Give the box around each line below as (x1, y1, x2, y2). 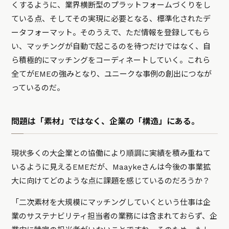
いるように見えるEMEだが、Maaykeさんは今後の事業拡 (11, 162, 211, 172)
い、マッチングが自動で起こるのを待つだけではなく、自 (11, 41, 211, 51)
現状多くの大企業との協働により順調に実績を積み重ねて (11, 148, 211, 158)
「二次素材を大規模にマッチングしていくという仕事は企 (11, 197, 211, 207)
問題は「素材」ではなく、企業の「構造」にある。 (11, 116, 200, 126)
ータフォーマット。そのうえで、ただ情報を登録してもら (11, 28, 210, 37)
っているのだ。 (11, 83, 65, 93)
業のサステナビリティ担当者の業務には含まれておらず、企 (11, 211, 218, 221)
